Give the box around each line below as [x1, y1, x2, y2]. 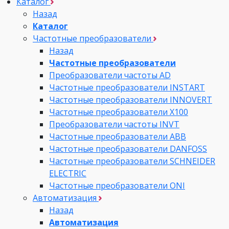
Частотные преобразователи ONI [49, 179, 185, 191]
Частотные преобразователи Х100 [49, 106, 188, 118]
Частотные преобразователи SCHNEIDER [49, 155, 215, 167]
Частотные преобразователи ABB [49, 130, 186, 142]
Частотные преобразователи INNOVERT [49, 94, 212, 105]
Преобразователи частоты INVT [49, 118, 179, 130]
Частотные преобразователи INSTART [49, 81, 205, 93]
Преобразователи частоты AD [49, 69, 171, 81]
